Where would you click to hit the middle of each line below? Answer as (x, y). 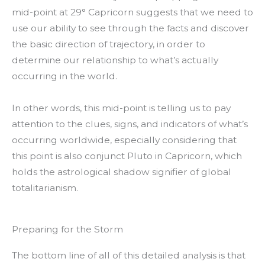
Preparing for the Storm (67, 229)
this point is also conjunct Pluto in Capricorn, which (127, 156)
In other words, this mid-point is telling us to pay (121, 108)
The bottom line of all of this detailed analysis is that (129, 255)
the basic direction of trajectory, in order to (109, 44)
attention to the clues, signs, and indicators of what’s (130, 124)
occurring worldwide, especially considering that (124, 140)
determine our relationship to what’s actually (115, 60)
